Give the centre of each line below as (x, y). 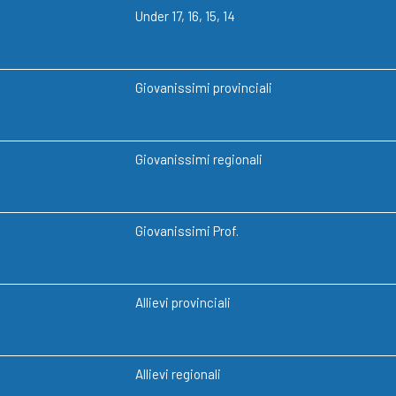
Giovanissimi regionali (199, 160)
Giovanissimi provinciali (204, 88)
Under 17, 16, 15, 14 (185, 16)
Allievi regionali (178, 374)
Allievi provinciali (183, 303)
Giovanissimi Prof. (187, 231)
